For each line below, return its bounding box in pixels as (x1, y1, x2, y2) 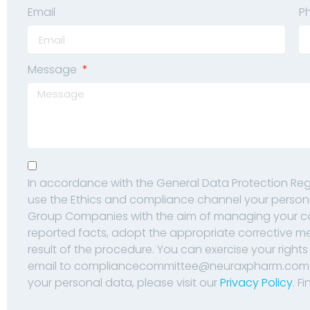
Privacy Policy (220, 275, 293, 291)
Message (28, 62, 80, 78)
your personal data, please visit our (28, 275, 221, 291)
